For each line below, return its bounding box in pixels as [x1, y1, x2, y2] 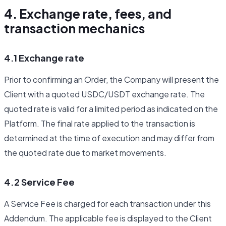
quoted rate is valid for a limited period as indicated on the [4, 103, 218, 115]
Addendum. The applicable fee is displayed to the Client [4, 213, 212, 224]
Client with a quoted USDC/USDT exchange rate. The [4, 89, 205, 100]
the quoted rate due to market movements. [4, 147, 166, 158]
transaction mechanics [4, 20, 145, 37]
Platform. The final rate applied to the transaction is [4, 118, 195, 129]
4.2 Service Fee [4, 176, 75, 188]
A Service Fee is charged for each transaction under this [4, 198, 211, 209]
